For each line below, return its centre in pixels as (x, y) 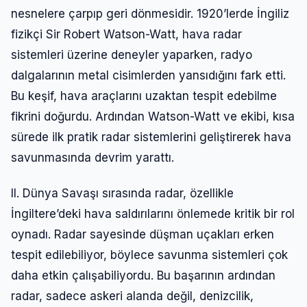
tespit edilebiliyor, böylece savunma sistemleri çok (149, 255)
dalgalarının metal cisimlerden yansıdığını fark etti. (148, 75)
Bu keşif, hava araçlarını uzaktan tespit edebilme (144, 96)
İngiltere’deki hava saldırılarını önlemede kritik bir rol (153, 213)
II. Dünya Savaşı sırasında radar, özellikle (122, 193)
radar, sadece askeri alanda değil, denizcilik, (132, 296)
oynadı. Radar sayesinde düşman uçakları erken (143, 234)
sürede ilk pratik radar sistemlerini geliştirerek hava (151, 137)
